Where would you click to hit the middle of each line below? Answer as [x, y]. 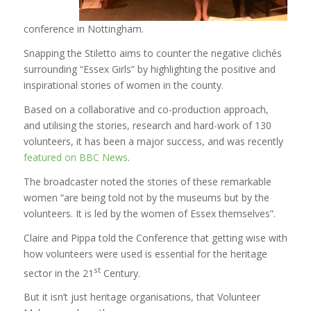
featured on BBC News [75, 157]
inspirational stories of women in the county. [123, 85]
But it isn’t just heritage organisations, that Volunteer [142, 297]
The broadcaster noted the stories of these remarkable [147, 181]
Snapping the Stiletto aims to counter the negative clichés [152, 53]
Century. [120, 273]
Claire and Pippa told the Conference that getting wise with [155, 237]
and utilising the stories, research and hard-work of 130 [147, 125]
